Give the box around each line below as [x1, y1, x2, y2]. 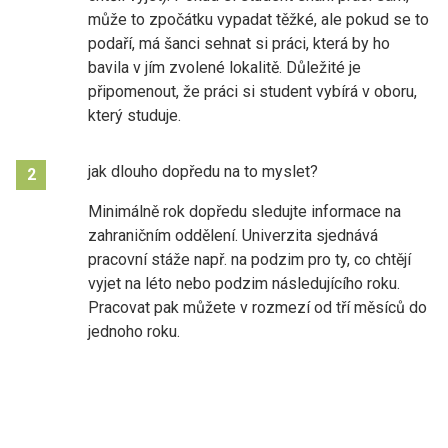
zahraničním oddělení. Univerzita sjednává [88, 225, 378, 245]
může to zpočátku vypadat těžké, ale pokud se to [88, 9, 429, 29]
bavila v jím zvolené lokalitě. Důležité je [88, 57, 361, 77]
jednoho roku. [88, 321, 180, 341]
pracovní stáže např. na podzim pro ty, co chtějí [88, 249, 411, 269]
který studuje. [88, 105, 181, 125]
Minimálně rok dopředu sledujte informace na [88, 201, 401, 221]
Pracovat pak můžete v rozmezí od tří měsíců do [88, 297, 427, 317]
